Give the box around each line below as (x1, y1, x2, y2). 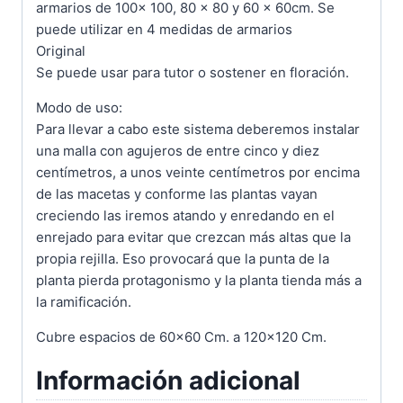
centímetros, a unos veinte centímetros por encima (36, 163, 360, 181)
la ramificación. (36, 292, 131, 310)
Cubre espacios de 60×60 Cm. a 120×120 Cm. (36, 327, 327, 345)
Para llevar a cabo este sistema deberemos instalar (36, 120, 360, 138)
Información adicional (36, 364, 300, 396)
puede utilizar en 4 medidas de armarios (36, 20, 292, 38)
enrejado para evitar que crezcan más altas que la (36, 228, 351, 246)
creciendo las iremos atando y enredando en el (36, 206, 335, 224)
